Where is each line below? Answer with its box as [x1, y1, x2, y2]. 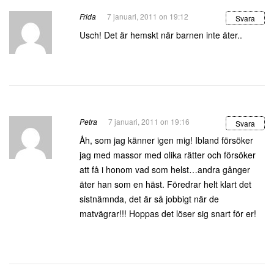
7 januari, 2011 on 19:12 [107, 11, 188, 21]
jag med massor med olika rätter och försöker [80, 149, 256, 161]
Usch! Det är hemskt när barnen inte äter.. [80, 29, 242, 41]
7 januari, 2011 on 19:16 [108, 116, 190, 127]
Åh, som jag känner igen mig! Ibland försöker [80, 134, 253, 146]
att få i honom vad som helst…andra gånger [80, 163, 250, 176]
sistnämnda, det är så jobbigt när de [80, 193, 219, 205]
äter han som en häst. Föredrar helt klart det [80, 178, 251, 190]
